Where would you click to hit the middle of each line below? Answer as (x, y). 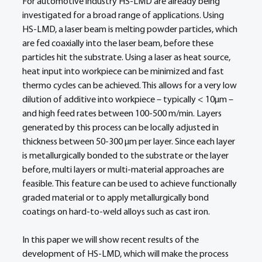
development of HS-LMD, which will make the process (126, 254)
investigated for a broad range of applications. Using (124, 16)
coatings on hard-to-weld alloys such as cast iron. (117, 212)
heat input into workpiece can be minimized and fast (124, 72)
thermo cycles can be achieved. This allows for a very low (130, 86)
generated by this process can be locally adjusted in (121, 128)
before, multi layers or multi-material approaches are (124, 170)
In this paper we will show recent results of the (111, 240)
